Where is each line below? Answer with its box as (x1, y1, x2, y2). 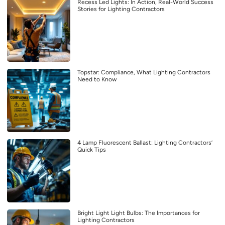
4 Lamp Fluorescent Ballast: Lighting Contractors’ (77, 139, 212, 147)
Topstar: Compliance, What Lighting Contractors (77, 69, 210, 76)
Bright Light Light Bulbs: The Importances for (77, 209, 200, 217)
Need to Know (77, 76, 117, 83)
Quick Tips (77, 146, 106, 154)
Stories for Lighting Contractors (77, 6, 165, 13)
